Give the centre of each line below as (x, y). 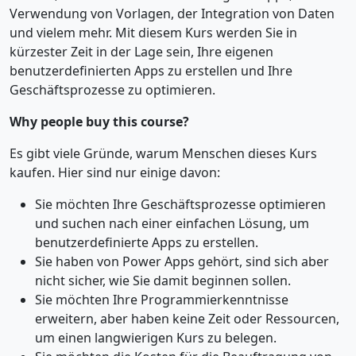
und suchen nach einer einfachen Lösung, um (172, 223)
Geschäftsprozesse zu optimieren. (112, 89)
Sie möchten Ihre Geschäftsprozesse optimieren (180, 204)
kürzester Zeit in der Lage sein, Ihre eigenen (141, 51)
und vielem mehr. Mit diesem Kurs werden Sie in (153, 32)
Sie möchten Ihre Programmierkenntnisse (162, 299)
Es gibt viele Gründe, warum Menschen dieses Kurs (163, 153)
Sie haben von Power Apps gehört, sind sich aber (182, 261)
